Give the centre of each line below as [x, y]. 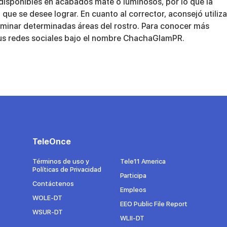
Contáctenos [53, 184]
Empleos [133, 190]
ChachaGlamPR [153, 38]
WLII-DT [132, 218]
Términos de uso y [61, 161]
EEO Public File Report [154, 204]
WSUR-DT [48, 212]
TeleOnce [52, 142]
